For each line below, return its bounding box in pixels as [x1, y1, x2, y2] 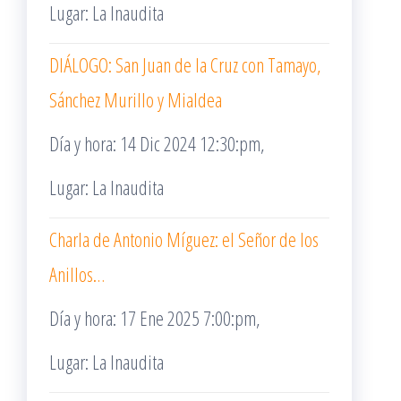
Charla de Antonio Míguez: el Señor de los [49, 226, 319, 252]
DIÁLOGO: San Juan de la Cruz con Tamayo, [49, 51, 321, 78]
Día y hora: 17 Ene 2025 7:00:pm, [49, 304, 260, 331]
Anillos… [49, 260, 105, 287]
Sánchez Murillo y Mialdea [49, 86, 222, 113]
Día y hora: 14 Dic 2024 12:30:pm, [49, 130, 265, 157]
